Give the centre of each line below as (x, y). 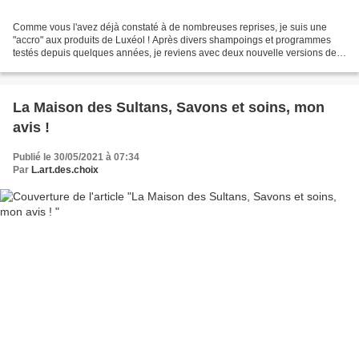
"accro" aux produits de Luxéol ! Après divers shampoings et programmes (172, 40)
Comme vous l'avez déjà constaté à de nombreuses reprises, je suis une (170, 27)
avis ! (31, 127)
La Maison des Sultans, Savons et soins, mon (169, 107)
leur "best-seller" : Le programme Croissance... (114, 65)
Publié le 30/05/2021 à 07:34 (76, 157)
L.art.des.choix (65, 169)
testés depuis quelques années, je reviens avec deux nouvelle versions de (175, 52)
